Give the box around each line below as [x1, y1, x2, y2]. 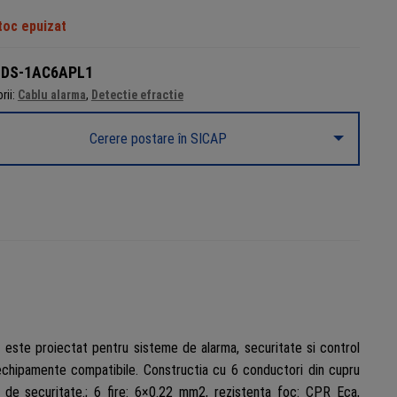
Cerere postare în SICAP [90, 129, 228, 147]
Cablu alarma [17, 87, 86, 102]
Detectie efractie [90, 87, 183, 102]
